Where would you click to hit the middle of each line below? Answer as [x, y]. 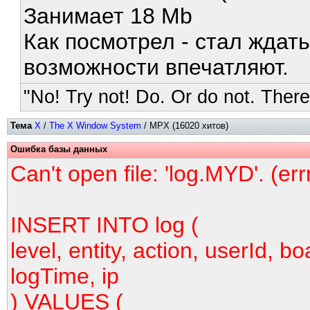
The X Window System [95, 126]
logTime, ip [65, 276]
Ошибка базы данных [59, 149]
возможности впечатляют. [156, 67]
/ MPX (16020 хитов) [185, 126]
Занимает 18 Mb [108, 16]
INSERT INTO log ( [104, 225]
